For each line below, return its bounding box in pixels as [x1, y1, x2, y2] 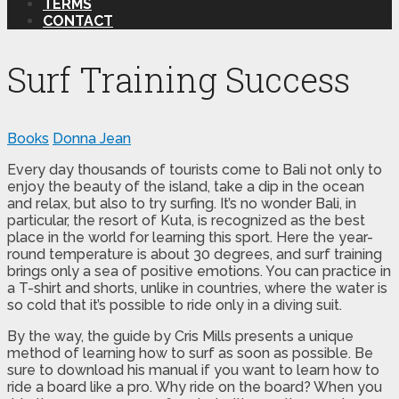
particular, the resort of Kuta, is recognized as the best [7, 211, 365, 229]
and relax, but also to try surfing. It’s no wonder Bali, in [7, 194, 356, 212]
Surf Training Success [7, 57, 350, 102]
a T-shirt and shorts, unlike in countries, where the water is [7, 279, 387, 297]
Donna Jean [53, 129, 131, 147]
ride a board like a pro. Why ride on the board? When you [7, 378, 382, 395]
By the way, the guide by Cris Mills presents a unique [7, 327, 354, 345]
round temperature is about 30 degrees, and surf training [7, 245, 382, 263]
